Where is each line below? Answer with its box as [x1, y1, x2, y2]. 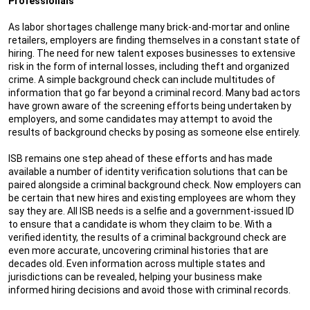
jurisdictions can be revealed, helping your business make [8, 271, 262, 283]
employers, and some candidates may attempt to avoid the [8, 113, 273, 125]
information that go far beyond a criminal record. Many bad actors [8, 87, 300, 99]
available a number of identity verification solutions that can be [8, 166, 288, 178]
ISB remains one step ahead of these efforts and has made [8, 153, 273, 165]
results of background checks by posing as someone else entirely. [8, 127, 300, 138]
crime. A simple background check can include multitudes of [8, 74, 275, 86]
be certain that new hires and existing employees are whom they [8, 192, 295, 204]
